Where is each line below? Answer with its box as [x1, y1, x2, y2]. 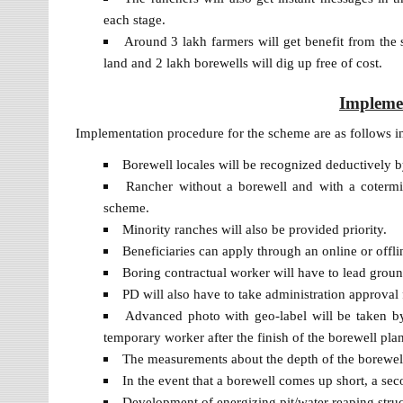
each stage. [103, 12, 166, 28]
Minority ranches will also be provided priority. [121, 221, 387, 237]
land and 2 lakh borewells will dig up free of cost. [103, 55, 382, 71]
